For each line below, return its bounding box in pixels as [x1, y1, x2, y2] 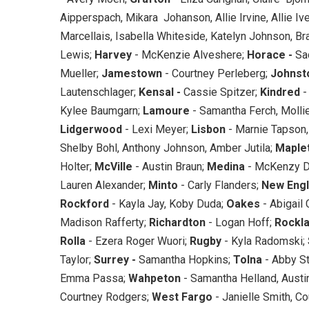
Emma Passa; [60, 271, 128, 285]
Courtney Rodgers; [60, 290, 152, 303]
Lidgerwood [60, 122, 122, 136]
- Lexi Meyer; [122, 122, 191, 136]
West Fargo [152, 290, 212, 303]
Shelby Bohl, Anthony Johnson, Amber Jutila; [60, 141, 272, 154]
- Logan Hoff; [206, 215, 275, 229]
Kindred [260, 85, 300, 99]
